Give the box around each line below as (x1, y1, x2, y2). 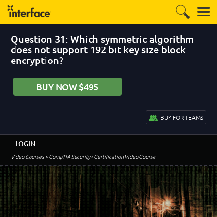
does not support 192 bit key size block (11, 43, 186, 56)
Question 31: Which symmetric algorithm (11, 32, 194, 45)
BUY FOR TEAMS (160, 113, 203, 121)
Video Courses (11, 153, 45, 160)
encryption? (11, 54, 63, 66)
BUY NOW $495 (36, 81, 99, 92)
